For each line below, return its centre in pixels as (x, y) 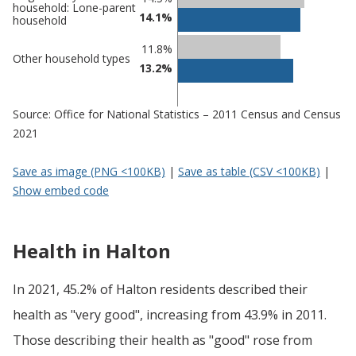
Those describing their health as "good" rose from (163, 340)
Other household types (72, 58)
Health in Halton (92, 250)
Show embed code (61, 190)
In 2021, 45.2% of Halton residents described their (160, 289)
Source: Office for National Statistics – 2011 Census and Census (177, 114)
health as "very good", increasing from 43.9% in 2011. (170, 314)
